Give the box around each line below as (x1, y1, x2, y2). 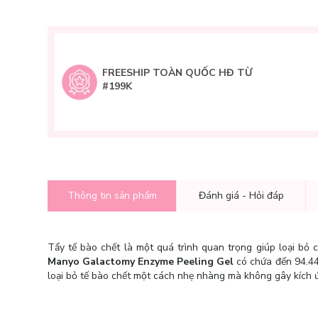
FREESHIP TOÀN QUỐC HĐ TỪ (102, 66, 252, 79)
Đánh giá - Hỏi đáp (198, 189, 284, 202)
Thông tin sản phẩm (67, 189, 157, 202)
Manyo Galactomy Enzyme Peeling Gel (48, 255, 234, 268)
